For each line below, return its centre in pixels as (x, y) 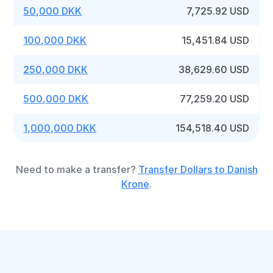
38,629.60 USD (214, 69)
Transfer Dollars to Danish (198, 169)
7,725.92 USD (218, 11)
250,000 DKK (56, 69)
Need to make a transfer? (77, 169)
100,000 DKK (55, 40)
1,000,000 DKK (60, 128)
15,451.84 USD (216, 40)
